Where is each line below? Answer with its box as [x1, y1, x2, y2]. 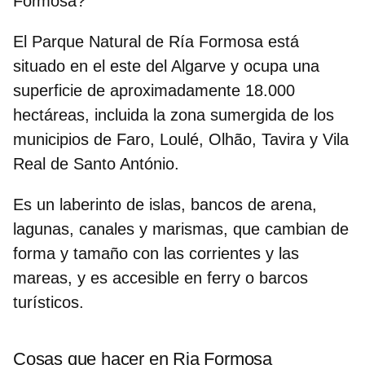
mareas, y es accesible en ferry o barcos [13, 268, 308, 287]
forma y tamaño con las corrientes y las [13, 244, 299, 262]
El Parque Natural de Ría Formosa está [13, 32, 299, 51]
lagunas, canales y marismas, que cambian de [13, 219, 349, 238]
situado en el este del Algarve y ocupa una [13, 56, 319, 75]
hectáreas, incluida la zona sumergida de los [13, 105, 334, 124]
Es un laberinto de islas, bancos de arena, [13, 195, 317, 213]
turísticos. [13, 292, 84, 311]
